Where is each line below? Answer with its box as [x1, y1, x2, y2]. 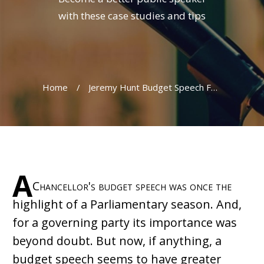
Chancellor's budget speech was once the [32, 177, 232, 194]
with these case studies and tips [58, 9, 206, 23]
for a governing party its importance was [12, 214, 237, 230]
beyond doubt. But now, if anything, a [12, 232, 222, 249]
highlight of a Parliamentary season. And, [12, 196, 242, 212]
